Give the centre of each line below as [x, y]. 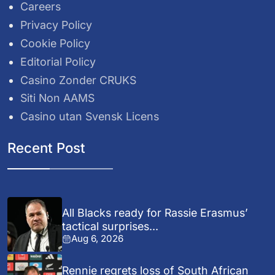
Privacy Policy [56, 25]
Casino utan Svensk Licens [90, 117]
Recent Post [46, 148]
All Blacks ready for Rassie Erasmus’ [155, 213]
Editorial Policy [58, 61]
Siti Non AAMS [58, 98]
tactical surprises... [110, 227]
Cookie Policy [56, 43]
